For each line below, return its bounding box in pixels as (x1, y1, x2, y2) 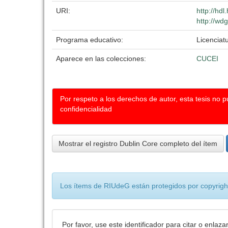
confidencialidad (60, 105, 112, 113)
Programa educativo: (56, 36, 125, 44)
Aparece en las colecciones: (56, 54, 146, 63)
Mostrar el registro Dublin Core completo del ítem (59, 139, 217, 148)
